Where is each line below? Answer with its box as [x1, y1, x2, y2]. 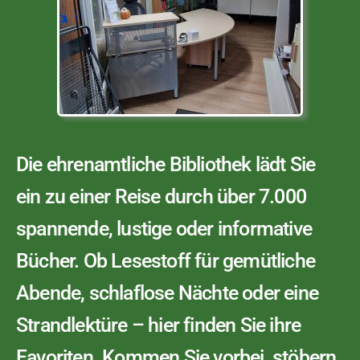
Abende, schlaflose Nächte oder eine [16, 281, 319, 305]
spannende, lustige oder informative [16, 217, 313, 240]
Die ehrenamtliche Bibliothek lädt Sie [16, 153, 316, 176]
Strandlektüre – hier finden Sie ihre [16, 313, 301, 337]
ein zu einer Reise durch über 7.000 [16, 185, 307, 208]
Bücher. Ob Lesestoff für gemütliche [16, 249, 316, 272]
